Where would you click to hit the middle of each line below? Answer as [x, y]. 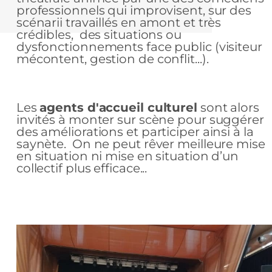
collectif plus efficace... [82, 168]
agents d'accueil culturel [118, 107]
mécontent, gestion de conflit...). [112, 59]
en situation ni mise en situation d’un [127, 156]
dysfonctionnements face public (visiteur [139, 46]
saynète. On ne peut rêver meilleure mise [141, 144]
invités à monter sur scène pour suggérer [140, 119]
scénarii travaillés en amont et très [119, 22]
